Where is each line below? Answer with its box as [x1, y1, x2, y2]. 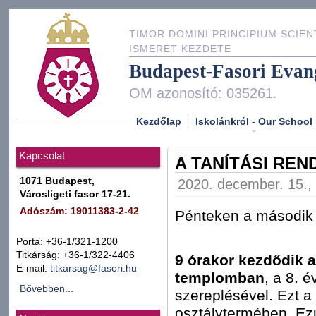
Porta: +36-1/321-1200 [16, 236, 118, 247]
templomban [175, 269, 265, 286]
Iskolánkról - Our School [195, 115, 312, 127]
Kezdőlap [136, 115, 181, 127]
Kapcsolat [19, 150, 65, 162]
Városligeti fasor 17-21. [20, 189, 130, 200]
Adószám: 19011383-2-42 [20, 206, 139, 217]
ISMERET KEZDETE [129, 44, 231, 54]
